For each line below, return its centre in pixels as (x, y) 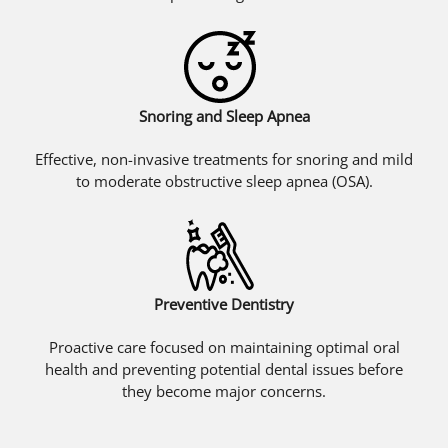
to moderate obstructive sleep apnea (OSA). (224, 180)
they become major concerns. (224, 390)
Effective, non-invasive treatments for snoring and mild (224, 158)
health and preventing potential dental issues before (224, 368)
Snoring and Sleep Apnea (224, 115)
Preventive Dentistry (224, 303)
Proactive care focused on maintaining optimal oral (224, 346)
